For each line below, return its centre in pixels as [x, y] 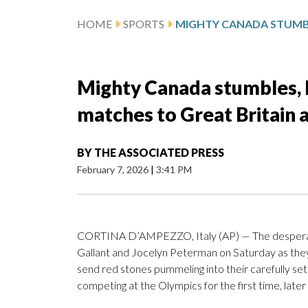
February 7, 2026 [114, 170]
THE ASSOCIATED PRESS [159, 153]
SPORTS [144, 24]
